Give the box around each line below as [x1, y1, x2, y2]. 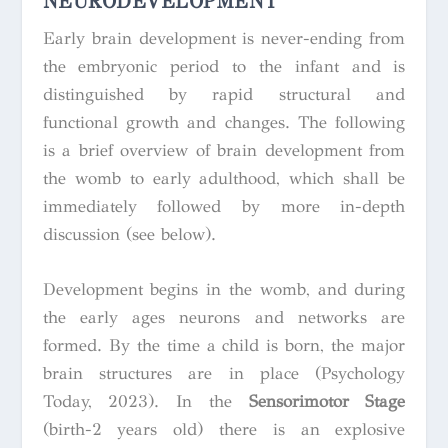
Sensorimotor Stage [248, 391, 406, 413]
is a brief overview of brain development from [42, 140, 406, 162]
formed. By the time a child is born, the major [42, 335, 406, 357]
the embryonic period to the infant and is [42, 56, 406, 78]
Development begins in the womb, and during [42, 279, 406, 301]
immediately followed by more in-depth [42, 196, 406, 218]
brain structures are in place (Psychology [42, 363, 406, 385]
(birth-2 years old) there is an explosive [42, 419, 406, 441]
